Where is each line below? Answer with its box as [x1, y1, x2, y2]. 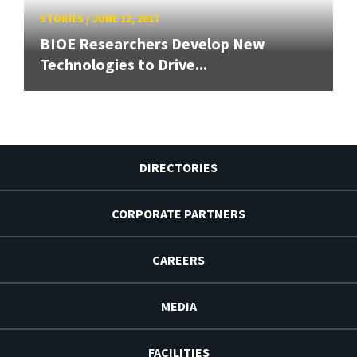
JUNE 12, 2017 [92, 11, 159, 26]
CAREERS [152, 251, 205, 268]
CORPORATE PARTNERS [112, 205, 245, 222]
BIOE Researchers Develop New [40, 33, 265, 53]
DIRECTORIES [139, 159, 218, 175]
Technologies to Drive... [40, 53, 207, 74]
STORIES [40, 11, 84, 26]
